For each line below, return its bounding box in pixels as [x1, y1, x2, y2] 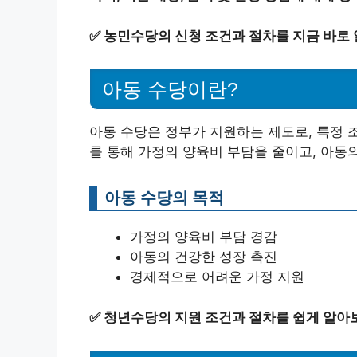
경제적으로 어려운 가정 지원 [130, 269, 304, 285]
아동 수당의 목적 [104, 187, 224, 208]
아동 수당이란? [102, 78, 238, 101]
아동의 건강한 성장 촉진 [130, 249, 277, 265]
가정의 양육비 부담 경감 [130, 229, 277, 245]
